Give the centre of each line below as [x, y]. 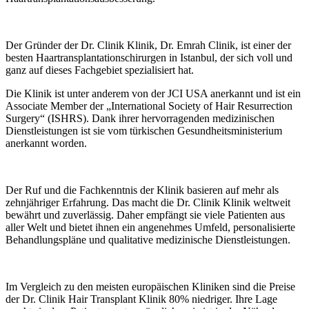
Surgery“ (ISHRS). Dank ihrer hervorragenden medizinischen [140, 118]
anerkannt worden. [46, 143]
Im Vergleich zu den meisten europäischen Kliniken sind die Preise [150, 286]
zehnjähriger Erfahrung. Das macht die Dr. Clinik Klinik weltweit [148, 202]
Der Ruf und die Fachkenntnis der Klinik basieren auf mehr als [142, 190]
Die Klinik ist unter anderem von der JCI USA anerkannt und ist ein [153, 93]
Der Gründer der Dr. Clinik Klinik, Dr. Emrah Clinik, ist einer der [148, 45]
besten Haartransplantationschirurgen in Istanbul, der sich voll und [149, 57]
